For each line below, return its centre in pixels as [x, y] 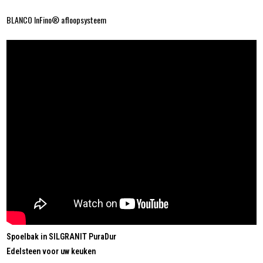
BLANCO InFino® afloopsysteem [57, 19]
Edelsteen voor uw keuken [51, 251]
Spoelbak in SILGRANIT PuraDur [62, 236]
